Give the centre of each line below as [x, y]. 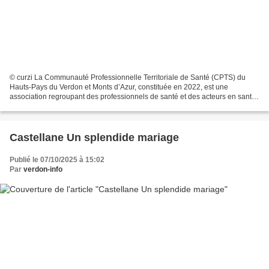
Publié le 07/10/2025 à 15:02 [57, 159]
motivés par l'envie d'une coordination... [74, 106]
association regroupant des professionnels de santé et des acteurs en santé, [134, 96]
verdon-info [43, 169]
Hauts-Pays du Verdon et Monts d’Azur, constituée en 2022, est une [119, 87]
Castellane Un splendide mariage [94, 137]
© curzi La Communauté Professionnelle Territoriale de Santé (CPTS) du [128, 77]
